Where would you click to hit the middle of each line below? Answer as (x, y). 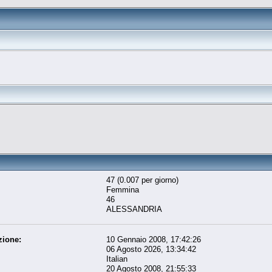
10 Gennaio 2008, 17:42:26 (154, 239)
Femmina (123, 189)
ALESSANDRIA (134, 209)
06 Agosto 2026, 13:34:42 (151, 249)
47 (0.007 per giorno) (143, 180)
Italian (117, 259)
